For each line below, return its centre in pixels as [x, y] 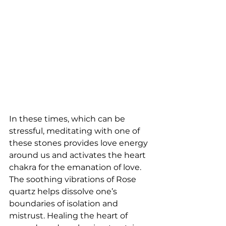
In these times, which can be [68, 119]
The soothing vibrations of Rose [74, 179]
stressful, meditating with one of [75, 131]
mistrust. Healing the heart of [69, 215]
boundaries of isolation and [65, 203]
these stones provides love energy [79, 143]
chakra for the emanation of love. [76, 167]
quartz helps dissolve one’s [64, 191]
